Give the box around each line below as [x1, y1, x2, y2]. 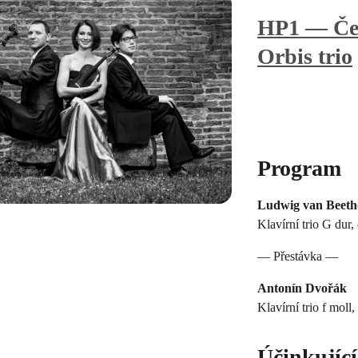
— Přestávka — [257, 249, 338, 263]
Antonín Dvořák [257, 280, 347, 295]
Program [257, 155, 341, 181]
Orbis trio [257, 43, 352, 69]
